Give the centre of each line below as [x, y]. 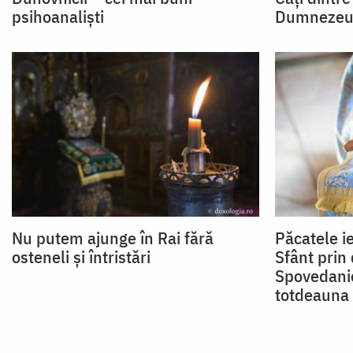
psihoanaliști [58, 17]
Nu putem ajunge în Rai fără [113, 237]
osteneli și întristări [81, 256]
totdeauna [312, 294]
